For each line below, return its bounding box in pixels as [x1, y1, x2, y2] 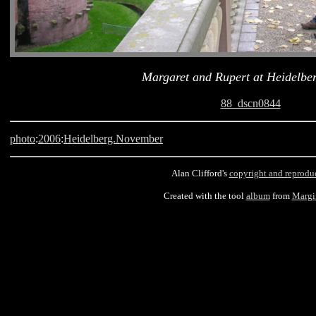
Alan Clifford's [171, 168, 229, 178]
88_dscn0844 [220, 97, 281, 109]
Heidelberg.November [63, 133, 163, 145]
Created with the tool [163, 190, 246, 201]
